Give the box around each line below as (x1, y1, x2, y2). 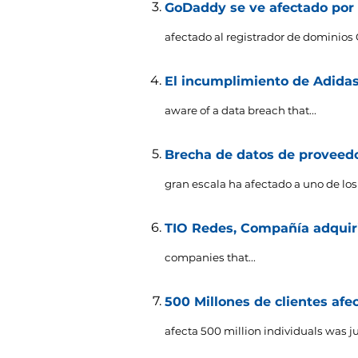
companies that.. (165, 250, 253, 264)
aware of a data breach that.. (165, 103, 314, 117)
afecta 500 (165, 324, 224, 337)
